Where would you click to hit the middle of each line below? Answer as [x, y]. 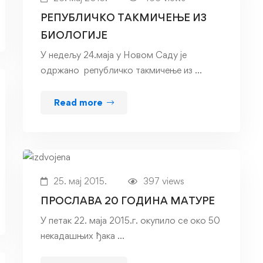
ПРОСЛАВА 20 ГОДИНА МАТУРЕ [128, 201]
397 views [164, 181]
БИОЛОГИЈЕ [74, 35]
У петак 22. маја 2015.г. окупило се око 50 [130, 221]
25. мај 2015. [80, 181]
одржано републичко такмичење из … [121, 70]
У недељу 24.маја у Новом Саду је [115, 55]
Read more [78, 103]
